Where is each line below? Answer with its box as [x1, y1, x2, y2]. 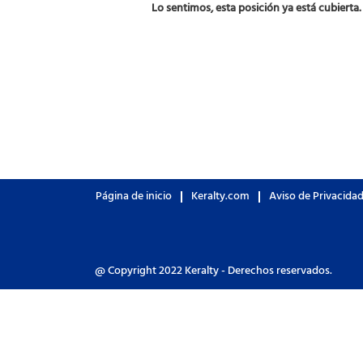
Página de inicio [96, 188, 172, 205]
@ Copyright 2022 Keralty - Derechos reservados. [95, 263, 332, 280]
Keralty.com [191, 188, 250, 205]
